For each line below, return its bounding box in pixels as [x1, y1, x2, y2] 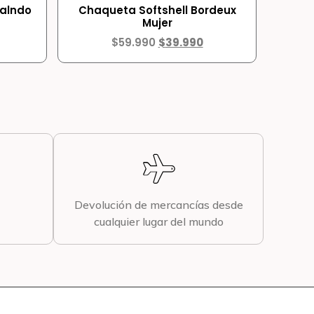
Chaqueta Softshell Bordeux [78, 3, 236, 18]
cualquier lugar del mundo [93, 214, 224, 229]
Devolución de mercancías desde [74, 198, 243, 212]
